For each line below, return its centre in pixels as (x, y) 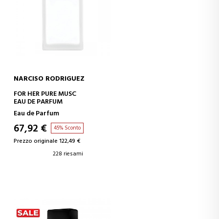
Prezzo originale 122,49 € (47, 141)
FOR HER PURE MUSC (45, 94)
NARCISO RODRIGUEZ (49, 79)
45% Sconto (67, 128)
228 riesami (68, 154)
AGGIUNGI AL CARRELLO (115, 92)
